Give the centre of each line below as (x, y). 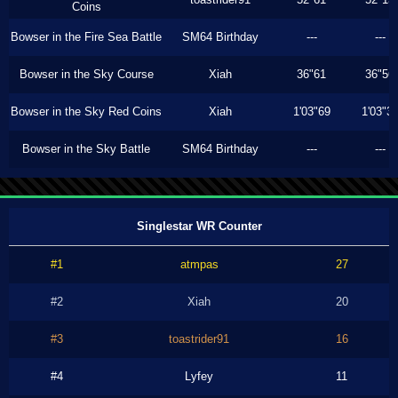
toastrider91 (199, 339)
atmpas (199, 264)
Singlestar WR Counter (199, 226)
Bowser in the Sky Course (86, 74)
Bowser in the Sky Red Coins (86, 111)
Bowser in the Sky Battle (86, 149)
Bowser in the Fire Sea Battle (86, 37)
